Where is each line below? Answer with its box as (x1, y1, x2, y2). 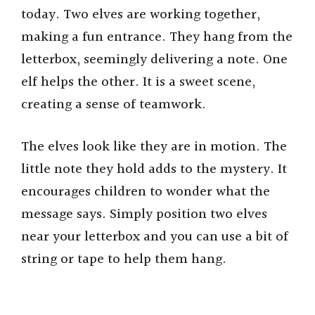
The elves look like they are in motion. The (21, 136, 287, 158)
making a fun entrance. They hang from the (21, 26, 292, 48)
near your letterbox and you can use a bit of (21, 226, 288, 248)
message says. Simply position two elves (21, 204, 267, 226)
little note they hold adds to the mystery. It (21, 159, 287, 181)
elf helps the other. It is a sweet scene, (21, 71, 255, 93)
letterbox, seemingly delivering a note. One (21, 49, 288, 70)
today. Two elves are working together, (21, 4, 260, 25)
